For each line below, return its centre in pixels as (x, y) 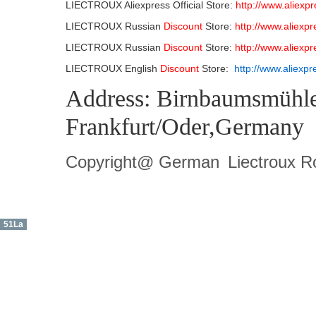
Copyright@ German (145, 162)
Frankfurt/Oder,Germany (185, 127)
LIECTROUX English (113, 68)
